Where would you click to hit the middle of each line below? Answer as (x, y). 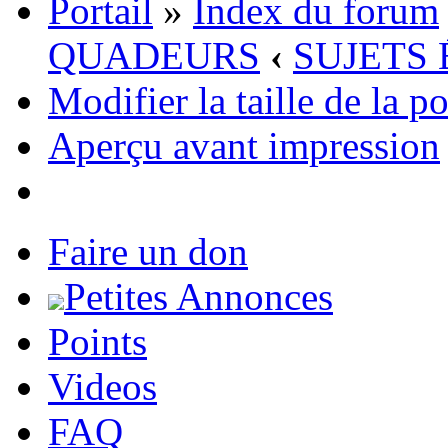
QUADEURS (154, 56)
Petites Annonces (198, 297)
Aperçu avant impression (244, 146)
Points (97, 342)
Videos (102, 387)
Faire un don (148, 252)
